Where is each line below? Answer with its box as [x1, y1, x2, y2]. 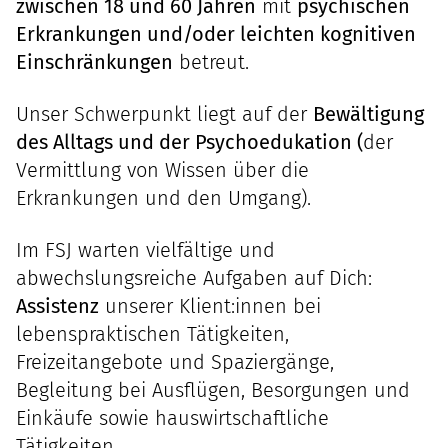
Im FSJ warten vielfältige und [16, 238, 275, 262]
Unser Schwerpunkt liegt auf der [16, 102, 313, 126]
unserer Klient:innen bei [99, 294, 321, 318]
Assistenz [16, 294, 99, 318]
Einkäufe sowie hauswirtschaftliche [16, 406, 329, 430]
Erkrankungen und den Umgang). [16, 186, 311, 210]
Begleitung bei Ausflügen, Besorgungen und [16, 378, 410, 402]
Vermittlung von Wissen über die [16, 158, 309, 182]
